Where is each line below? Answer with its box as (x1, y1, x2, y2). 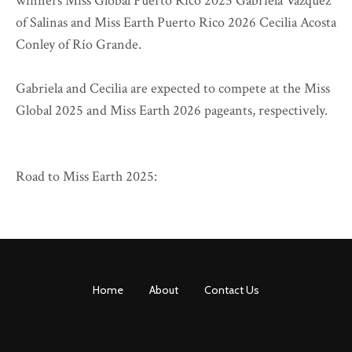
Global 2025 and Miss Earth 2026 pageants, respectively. (16, 101, 328, 120)
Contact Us (204, 283, 259, 298)
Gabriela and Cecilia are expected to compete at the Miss (16, 79, 330, 98)
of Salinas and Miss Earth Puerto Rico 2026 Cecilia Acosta (16, 13, 336, 32)
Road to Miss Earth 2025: (16, 167, 157, 186)
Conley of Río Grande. (16, 35, 141, 54)
